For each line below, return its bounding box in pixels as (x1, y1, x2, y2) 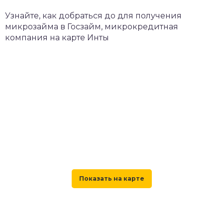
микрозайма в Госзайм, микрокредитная (5, 21, 178, 31)
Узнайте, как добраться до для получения (5, 10, 182, 20)
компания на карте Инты (5, 32, 109, 42)
